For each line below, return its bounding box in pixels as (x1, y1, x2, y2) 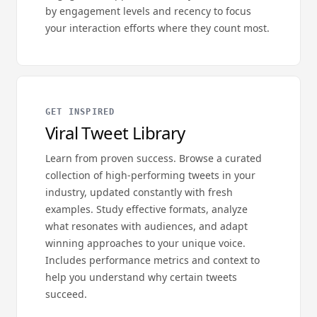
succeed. (45, 287, 87, 301)
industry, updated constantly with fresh (45, 185, 233, 199)
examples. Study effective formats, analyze (45, 202, 248, 216)
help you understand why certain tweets (45, 270, 237, 284)
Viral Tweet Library (45, 121, 185, 144)
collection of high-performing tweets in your (45, 168, 255, 182)
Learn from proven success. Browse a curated (45, 151, 262, 165)
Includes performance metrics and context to (45, 253, 260, 267)
